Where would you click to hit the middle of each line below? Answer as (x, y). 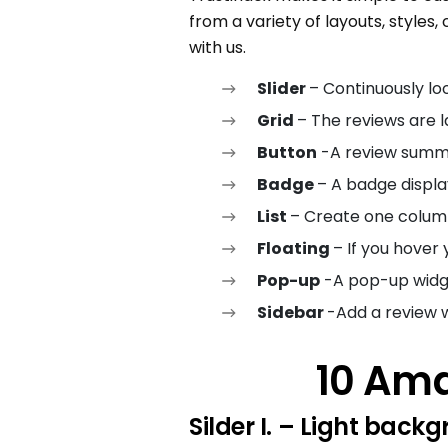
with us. (218, 48)
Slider (283, 89)
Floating (295, 249)
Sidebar (292, 313)
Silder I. (231, 427)
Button (287, 153)
